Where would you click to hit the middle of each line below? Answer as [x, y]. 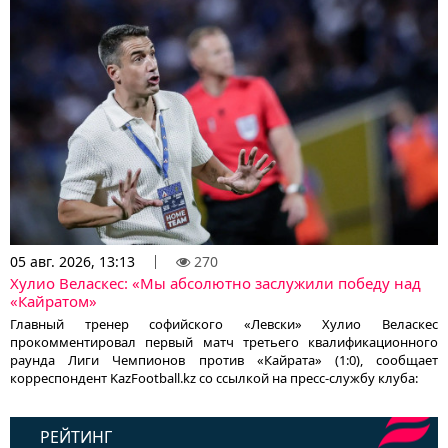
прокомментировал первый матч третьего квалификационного [224, 342]
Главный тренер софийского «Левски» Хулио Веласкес [224, 324]
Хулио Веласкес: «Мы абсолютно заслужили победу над [215, 283]
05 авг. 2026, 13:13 [72, 262]
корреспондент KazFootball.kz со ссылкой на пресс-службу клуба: [214, 378]
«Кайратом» [53, 301]
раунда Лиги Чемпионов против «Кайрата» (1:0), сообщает [224, 360]
